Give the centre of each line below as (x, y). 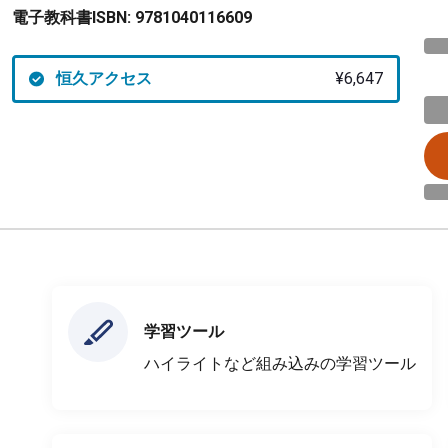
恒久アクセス (103, 78)
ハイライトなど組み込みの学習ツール (280, 363)
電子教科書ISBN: (71, 17)
